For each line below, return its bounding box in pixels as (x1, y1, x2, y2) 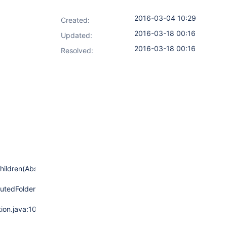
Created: (61, 16, 90, 24)
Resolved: (61, 46, 93, 55)
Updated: (61, 31, 92, 40)
